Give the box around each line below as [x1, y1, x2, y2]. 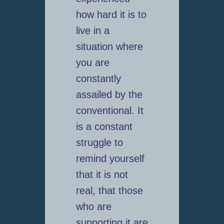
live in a [75, 25, 109, 36]
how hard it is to [75, 9, 146, 20]
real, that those [75, 185, 143, 196]
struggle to [75, 137, 123, 148]
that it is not [75, 169, 128, 180]
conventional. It [75, 105, 143, 116]
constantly [75, 73, 121, 84]
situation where [75, 41, 143, 52]
